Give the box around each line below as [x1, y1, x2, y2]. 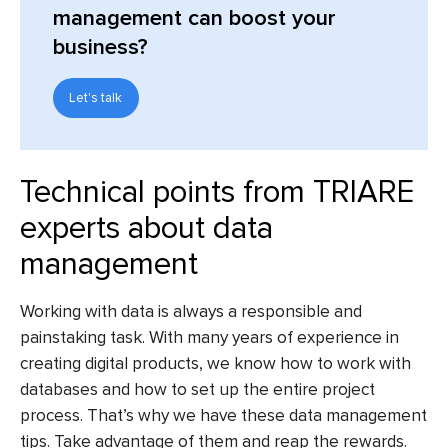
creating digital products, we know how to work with [20, 352, 411, 374]
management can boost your [52, 4, 336, 32]
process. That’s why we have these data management [20, 404, 427, 426]
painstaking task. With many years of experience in [20, 326, 399, 348]
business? [52, 33, 148, 61]
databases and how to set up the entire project [20, 378, 375, 400]
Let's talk [69, 89, 123, 106]
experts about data [20, 209, 273, 248]
